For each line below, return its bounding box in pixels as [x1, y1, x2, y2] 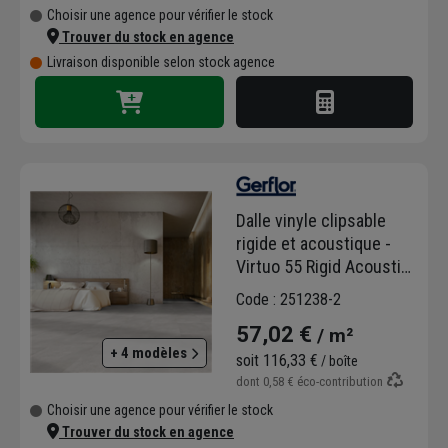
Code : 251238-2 [236, 290, 341, 309]
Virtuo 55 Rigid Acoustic [236, 256, 410, 277]
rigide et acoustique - [236, 233, 391, 254]
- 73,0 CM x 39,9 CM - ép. [236, 279, 412, 300]
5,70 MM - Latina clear [236, 302, 393, 323]
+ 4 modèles [110, 343, 190, 362]
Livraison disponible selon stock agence [47, 54, 275, 71]
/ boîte [318, 353, 358, 369]
